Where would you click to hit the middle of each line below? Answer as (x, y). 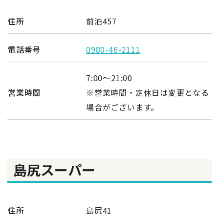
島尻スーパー (54, 169)
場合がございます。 (123, 107)
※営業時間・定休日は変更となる (148, 92)
